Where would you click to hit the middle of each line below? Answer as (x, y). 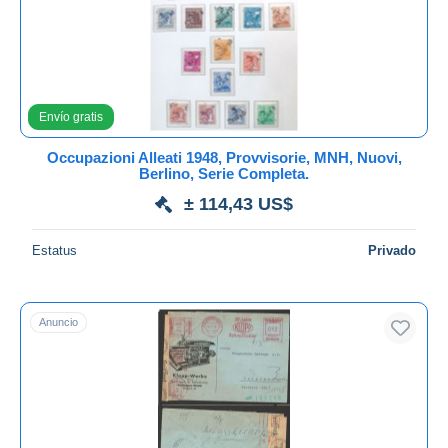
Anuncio (58, 321)
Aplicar (224, 42)
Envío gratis (71, 116)
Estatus (54, 250)
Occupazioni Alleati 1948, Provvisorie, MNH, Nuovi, (224, 157)
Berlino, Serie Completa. (224, 173)
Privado (392, 250)
